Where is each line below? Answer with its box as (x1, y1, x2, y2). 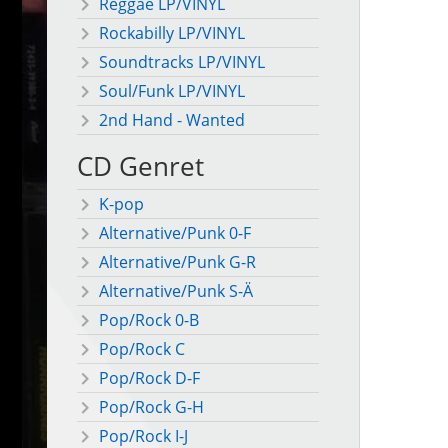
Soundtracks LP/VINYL (99, 51, 265, 74)
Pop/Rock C (99, 338, 185, 361)
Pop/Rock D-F (99, 367, 200, 390)
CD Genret (77, 149, 204, 185)
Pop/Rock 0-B (99, 309, 199, 332)
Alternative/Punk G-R (99, 251, 256, 274)
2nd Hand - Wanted (99, 109, 245, 132)
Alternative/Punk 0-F (99, 222, 251, 245)
